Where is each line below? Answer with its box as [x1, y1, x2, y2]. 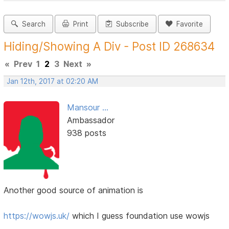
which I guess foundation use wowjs [70, 211, 210, 221]
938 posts [66, 128, 106, 139]
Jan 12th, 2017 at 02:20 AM [7, 77, 99, 86]
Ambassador [66, 115, 114, 126]
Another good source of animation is [4, 185, 144, 196]
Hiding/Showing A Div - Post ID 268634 [4, 39, 215, 54]
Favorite [172, 20, 203, 29]
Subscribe [112, 20, 149, 29]
